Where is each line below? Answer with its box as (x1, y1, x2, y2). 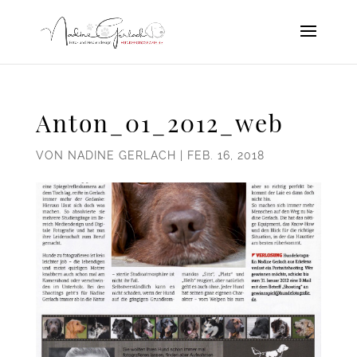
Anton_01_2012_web (35, 107, 284, 139)
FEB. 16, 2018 (186, 149, 265, 162)
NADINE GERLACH (67, 149, 176, 162)
